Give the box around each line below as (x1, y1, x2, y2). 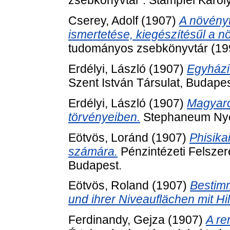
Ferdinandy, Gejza (68, 213, 165, 227)
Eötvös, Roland (68, 179, 149, 193)
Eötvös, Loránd (68, 130, 148, 144)
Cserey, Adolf (68, 14, 138, 28)
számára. (68, 144, 118, 158)
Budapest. (68, 158, 122, 172)
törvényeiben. (68, 110, 140, 124)
